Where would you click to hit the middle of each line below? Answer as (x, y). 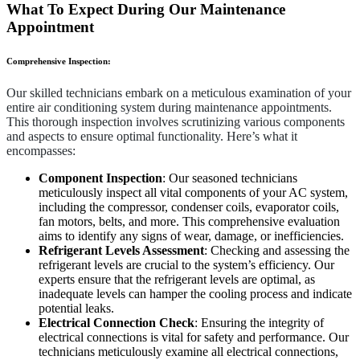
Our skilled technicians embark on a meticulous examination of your (179, 93)
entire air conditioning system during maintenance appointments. (169, 108)
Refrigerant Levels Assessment (121, 251)
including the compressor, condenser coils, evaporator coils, (189, 207)
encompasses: (41, 151)
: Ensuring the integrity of (259, 323)
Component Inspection (100, 178)
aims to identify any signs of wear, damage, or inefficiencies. (191, 236)
